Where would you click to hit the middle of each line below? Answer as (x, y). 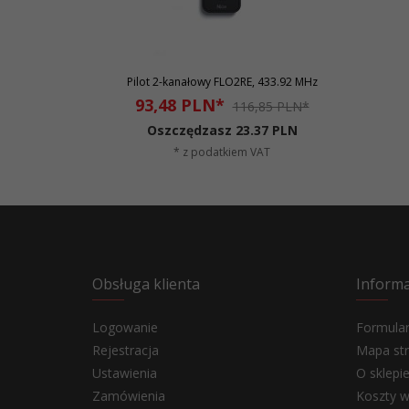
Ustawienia (125, 373)
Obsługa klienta (146, 284)
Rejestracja (126, 350)
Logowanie (125, 327)
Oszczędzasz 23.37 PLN (222, 130)
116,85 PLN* (271, 106)
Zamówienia (129, 396)
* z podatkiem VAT (222, 152)
